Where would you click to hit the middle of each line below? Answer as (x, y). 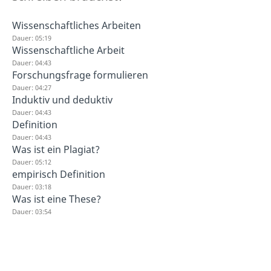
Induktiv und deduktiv (62, 100)
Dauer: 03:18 (32, 187)
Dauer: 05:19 (32, 38)
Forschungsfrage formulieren (80, 75)
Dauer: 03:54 (32, 211)
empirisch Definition (59, 174)
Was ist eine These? (57, 199)
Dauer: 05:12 (32, 162)
